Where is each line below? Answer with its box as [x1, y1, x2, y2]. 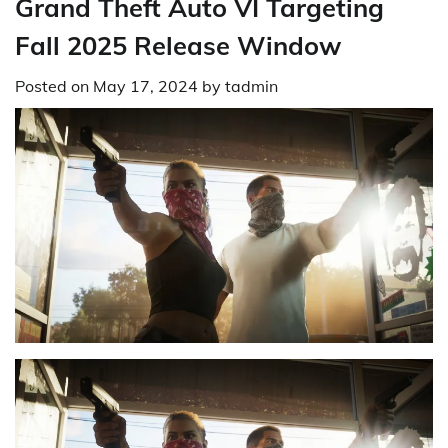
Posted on [15, 75, 93, 96]
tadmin [225, 75, 278, 96]
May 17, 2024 [93, 75, 198, 96]
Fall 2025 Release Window [15, 28, 341, 61]
